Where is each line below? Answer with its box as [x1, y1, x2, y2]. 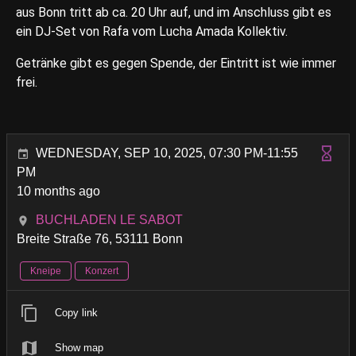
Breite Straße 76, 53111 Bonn [17, 232, 183, 246]
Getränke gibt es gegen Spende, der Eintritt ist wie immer [16, 56, 336, 71]
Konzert [85, 265, 118, 277]
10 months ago [17, 184, 100, 198]
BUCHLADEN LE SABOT [36, 213, 183, 226]
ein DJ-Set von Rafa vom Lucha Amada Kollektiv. [16, 24, 288, 39]
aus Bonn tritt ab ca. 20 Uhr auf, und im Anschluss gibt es [16, 5, 331, 20]
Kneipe [30, 265, 61, 277]
